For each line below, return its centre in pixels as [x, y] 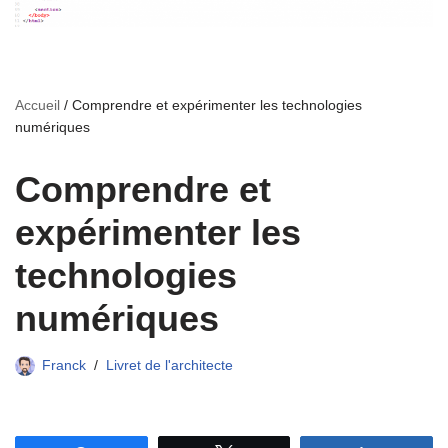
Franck [64, 365]
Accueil [37, 104]
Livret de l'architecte [169, 365]
